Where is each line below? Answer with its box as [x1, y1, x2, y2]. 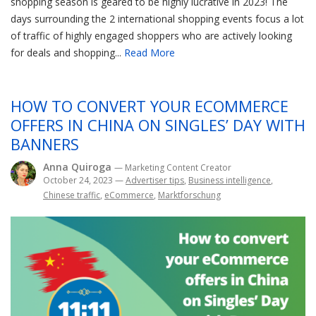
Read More [124, 46, 175, 60]
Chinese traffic [43, 189, 100, 202]
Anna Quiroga [43, 160, 114, 174]
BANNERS [11, 133, 79, 155]
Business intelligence [188, 174, 271, 187]
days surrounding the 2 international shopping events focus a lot [11, 12, 304, 26]
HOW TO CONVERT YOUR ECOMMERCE [11, 95, 288, 117]
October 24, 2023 [43, 174, 115, 187]
